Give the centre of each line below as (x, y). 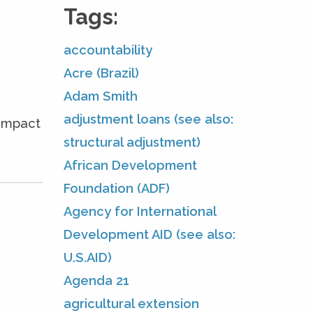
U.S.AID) (88, 257)
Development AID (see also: (150, 234)
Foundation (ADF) (117, 188)
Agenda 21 (96, 280)
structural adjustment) (132, 142)
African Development (130, 165)
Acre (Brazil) (101, 73)
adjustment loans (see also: (148, 119)
